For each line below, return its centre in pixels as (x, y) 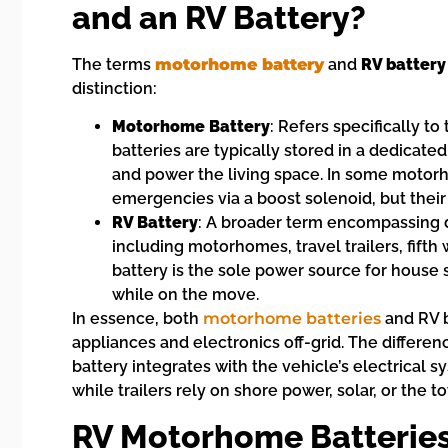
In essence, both (137, 319)
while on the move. (185, 295)
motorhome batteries (292, 319)
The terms (113, 65)
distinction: (114, 89)
